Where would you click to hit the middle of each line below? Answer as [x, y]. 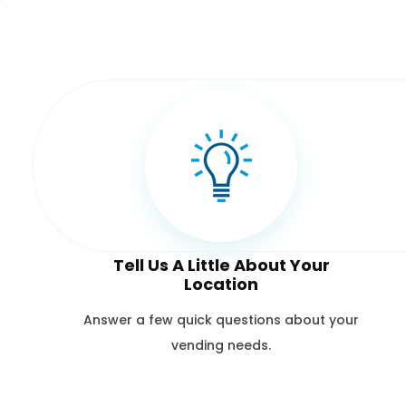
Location [221, 284]
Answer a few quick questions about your [221, 319]
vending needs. [221, 345]
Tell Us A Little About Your [221, 265]
